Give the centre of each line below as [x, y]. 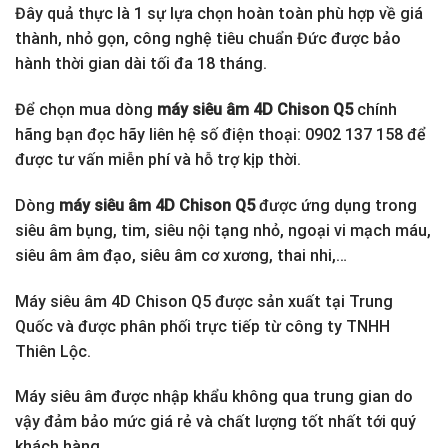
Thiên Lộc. [53, 351]
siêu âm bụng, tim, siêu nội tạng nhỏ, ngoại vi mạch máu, [223, 230]
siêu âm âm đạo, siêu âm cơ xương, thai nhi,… [181, 255]
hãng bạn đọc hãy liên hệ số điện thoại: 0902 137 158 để [220, 134]
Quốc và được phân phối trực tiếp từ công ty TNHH [202, 326]
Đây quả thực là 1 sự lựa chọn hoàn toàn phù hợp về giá [219, 14]
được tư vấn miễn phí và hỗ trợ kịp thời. [158, 159]
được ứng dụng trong [336, 205]
